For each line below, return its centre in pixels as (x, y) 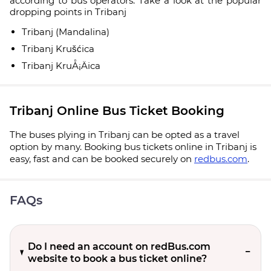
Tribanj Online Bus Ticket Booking (117, 111)
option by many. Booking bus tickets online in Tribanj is (133, 147)
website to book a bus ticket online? (117, 259)
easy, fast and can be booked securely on (102, 159)
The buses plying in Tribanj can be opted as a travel (125, 135)
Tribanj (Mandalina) (66, 32)
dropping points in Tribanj (68, 12)
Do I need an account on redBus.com (119, 247)
